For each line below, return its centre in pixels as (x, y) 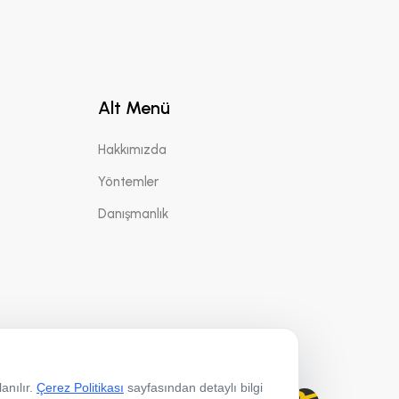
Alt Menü (134, 108)
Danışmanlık (134, 214)
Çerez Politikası (80, 387)
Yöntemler (129, 182)
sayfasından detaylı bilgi (193, 387)
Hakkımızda (133, 150)
